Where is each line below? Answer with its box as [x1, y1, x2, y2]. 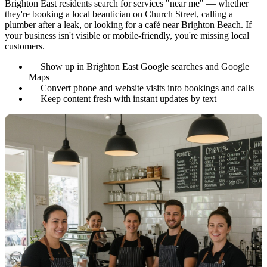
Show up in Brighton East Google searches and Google [41, 61, 249, 72]
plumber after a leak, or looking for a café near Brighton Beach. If [5, 20, 252, 30]
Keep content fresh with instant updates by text [41, 94, 216, 104]
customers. [5, 41, 45, 52]
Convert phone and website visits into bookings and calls [41, 83, 254, 94]
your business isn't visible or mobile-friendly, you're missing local [5, 30, 249, 41]
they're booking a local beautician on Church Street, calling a [5, 9, 233, 20]
